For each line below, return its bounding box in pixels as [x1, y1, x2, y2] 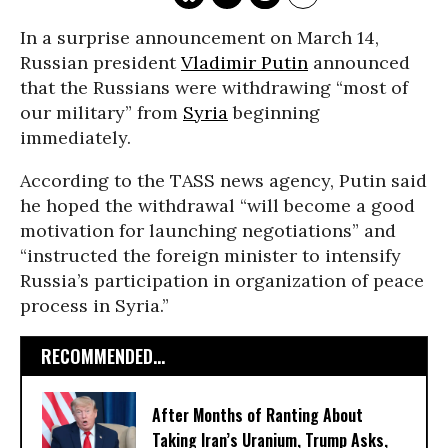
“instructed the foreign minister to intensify [20, 244, 401, 267]
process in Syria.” [20, 294, 169, 317]
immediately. [20, 126, 131, 149]
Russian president [20, 51, 181, 74]
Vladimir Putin [181, 51, 308, 74]
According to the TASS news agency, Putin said [20, 169, 427, 192]
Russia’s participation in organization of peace [20, 269, 424, 292]
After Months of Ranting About [152, 403, 363, 428]
